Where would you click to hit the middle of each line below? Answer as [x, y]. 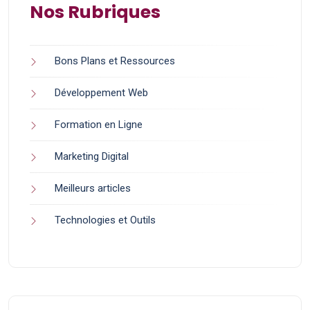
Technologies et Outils [105, 220]
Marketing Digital [92, 157]
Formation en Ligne [99, 125]
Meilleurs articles [93, 189]
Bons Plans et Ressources [115, 61]
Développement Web [101, 93]
